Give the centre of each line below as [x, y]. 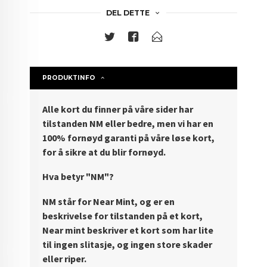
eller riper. [65, 258]
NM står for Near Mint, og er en [109, 201]
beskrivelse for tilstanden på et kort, [123, 215]
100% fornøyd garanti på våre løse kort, [129, 137]
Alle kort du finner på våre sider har [118, 109]
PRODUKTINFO [69, 77]
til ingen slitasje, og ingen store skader [128, 244]
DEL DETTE [128, 13]
